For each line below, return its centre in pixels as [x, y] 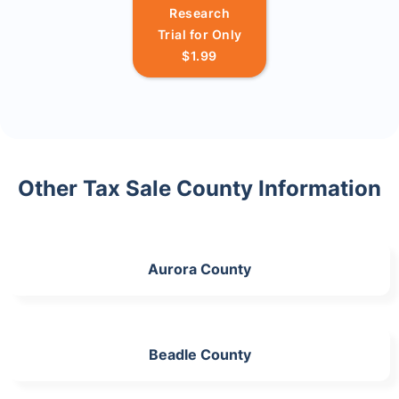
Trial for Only [199, 34]
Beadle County [199, 354]
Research [199, 13]
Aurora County [199, 269]
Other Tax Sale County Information [199, 188]
